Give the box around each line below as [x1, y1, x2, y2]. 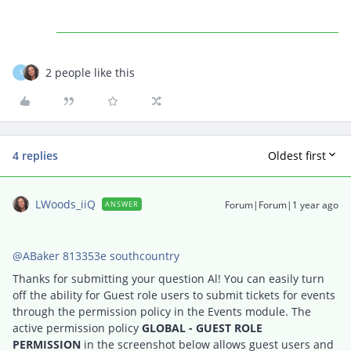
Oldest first [268, 148, 326, 164]
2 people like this [45, 64, 135, 80]
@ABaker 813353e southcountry [13, 248, 179, 263]
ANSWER [105, 198, 139, 209]
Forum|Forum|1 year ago [225, 197, 338, 212]
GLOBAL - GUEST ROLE [142, 320, 262, 335]
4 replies [13, 147, 58, 163]
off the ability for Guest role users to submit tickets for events [13, 287, 335, 302]
